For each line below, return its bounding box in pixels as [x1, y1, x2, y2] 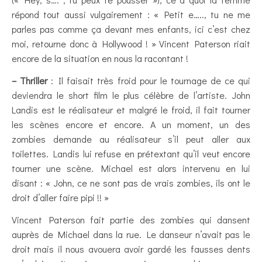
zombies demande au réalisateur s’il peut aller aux [12, 133, 250, 146]
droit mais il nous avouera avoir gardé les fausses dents [12, 243, 250, 256]
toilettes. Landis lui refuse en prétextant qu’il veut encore [12, 147, 250, 160]
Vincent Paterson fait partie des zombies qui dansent [12, 213, 250, 226]
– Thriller [12, 74, 48, 87]
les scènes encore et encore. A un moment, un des [12, 118, 250, 131]
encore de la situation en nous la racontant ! [12, 52, 188, 65]
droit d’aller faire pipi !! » [12, 191, 109, 204]
